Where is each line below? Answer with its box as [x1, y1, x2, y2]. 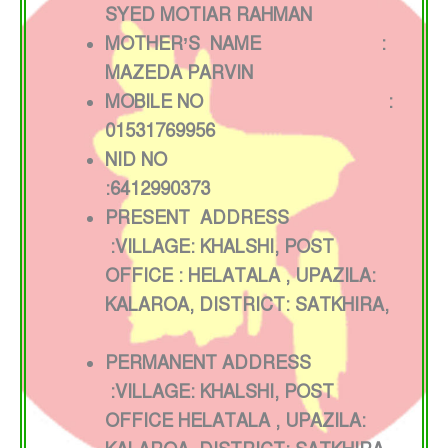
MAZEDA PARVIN [105, 62, 253, 85]
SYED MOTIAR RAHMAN [105, 4, 312, 27]
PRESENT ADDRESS [105, 207, 374, 230]
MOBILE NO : [105, 91, 393, 114]
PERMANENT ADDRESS [105, 352, 356, 375]
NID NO [105, 149, 392, 172]
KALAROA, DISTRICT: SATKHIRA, [105, 294, 394, 317]
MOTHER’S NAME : [105, 33, 386, 56]
